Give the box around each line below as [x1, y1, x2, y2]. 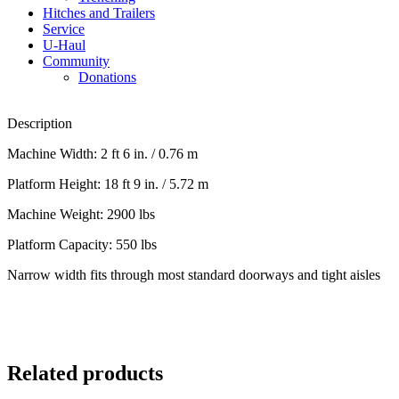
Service [43, 21, 85, 37]
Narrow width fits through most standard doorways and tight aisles [7, 267, 380, 282]
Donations [78, 69, 136, 85]
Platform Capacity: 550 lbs [7, 237, 157, 252]
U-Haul [43, 37, 85, 53]
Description [7, 116, 72, 131]
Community [43, 53, 110, 69]
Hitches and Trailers [43, 5, 155, 20]
